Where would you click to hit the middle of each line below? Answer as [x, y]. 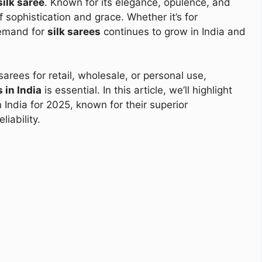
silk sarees [74, 31]
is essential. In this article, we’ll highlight [137, 90]
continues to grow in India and [173, 31]
